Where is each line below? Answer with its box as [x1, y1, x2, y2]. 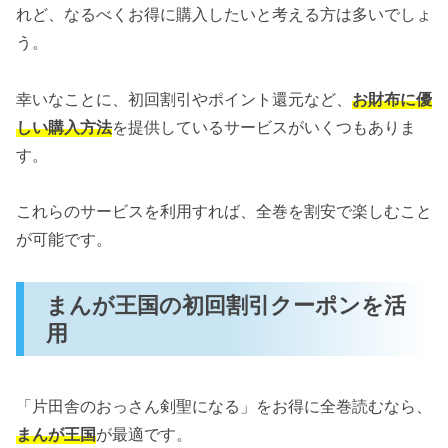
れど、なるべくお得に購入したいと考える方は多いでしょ [16, 3, 432, 24]
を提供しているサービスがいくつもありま [112, 116, 416, 137]
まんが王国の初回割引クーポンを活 [46, 291, 407, 319]
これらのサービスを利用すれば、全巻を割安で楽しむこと [16, 201, 432, 222]
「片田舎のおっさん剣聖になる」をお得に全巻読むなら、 [16, 396, 432, 417]
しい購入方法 [16, 116, 112, 137]
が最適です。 [96, 424, 192, 445]
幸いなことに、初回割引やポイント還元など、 [16, 88, 352, 109]
